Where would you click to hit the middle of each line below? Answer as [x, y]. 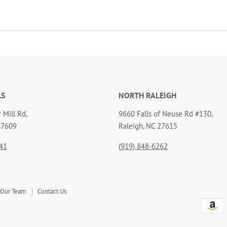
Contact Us [52, 191]
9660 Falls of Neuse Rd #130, [166, 113]
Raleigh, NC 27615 [148, 126]
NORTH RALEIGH [147, 95]
